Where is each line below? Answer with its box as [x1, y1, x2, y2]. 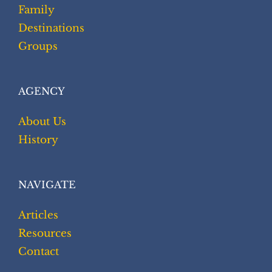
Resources [18, 227, 72, 240]
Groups [18, 40, 58, 53]
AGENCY [18, 85, 65, 98]
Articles [18, 209, 58, 222]
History [18, 134, 58, 147]
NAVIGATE [18, 178, 76, 191]
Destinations [18, 22, 84, 35]
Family [18, 4, 55, 17]
